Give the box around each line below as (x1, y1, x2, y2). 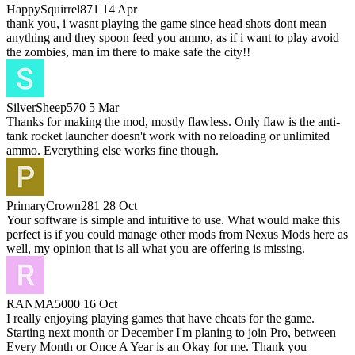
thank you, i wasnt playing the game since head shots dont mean (6, 17, 326, 31)
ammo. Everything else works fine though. (6, 143, 219, 158)
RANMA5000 (6, 297, 80, 311)
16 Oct (83, 297, 117, 311)
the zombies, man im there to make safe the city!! (6, 45, 250, 59)
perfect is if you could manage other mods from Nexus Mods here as (6, 227, 348, 242)
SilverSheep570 (6, 101, 86, 115)
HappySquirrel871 (6, 2, 99, 17)
